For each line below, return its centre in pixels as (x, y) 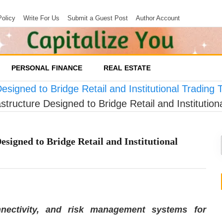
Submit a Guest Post (98, 18)
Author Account (158, 18)
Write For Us (41, 18)
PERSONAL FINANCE (47, 68)
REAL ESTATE (127, 68)
